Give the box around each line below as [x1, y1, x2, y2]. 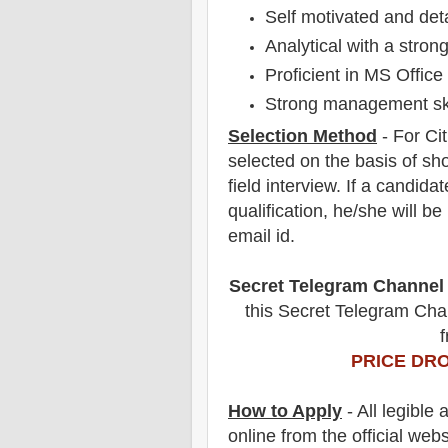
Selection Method [228, 125, 377, 146]
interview [266, 175, 336, 196]
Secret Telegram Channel [229, 275, 444, 296]
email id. [228, 225, 295, 246]
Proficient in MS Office [265, 64, 444, 85]
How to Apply [228, 400, 342, 421]
